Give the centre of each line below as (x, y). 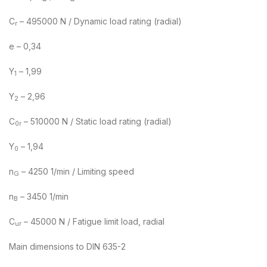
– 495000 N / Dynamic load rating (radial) (100, 21)
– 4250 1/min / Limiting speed (77, 171)
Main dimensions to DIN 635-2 (67, 246)
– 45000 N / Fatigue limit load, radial (93, 221)
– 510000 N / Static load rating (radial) (97, 121)
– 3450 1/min (43, 196)
